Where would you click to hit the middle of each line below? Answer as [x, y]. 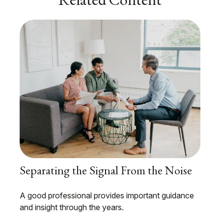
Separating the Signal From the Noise [106, 170]
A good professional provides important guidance [107, 196]
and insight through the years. [72, 207]
